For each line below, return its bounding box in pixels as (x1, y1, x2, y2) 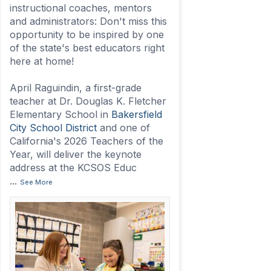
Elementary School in (9, 108, 111, 121)
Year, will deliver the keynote (9, 148, 142, 161)
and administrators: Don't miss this (9, 15, 167, 28)
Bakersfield (111, 108, 162, 121)
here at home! (9, 55, 74, 68)
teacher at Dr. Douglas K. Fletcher (9, 95, 166, 108)
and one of (96, 122, 150, 134)
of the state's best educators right (9, 42, 165, 54)
